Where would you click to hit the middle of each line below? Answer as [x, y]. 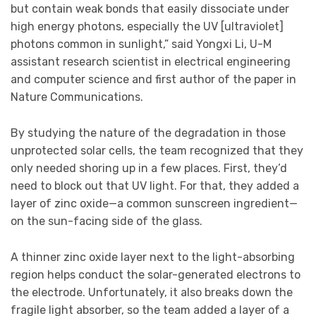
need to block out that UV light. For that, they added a [155, 186]
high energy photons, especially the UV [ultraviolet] [147, 27]
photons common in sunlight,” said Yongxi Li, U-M [141, 44]
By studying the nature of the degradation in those [148, 133]
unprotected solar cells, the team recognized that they [157, 151]
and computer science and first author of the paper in [153, 80]
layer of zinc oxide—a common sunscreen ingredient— [154, 204]
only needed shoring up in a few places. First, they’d [149, 169]
